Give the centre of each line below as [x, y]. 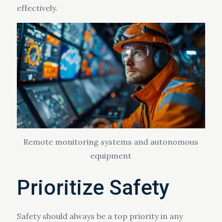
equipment [111, 156]
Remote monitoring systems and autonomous [111, 142]
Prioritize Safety [93, 188]
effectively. [37, 8]
